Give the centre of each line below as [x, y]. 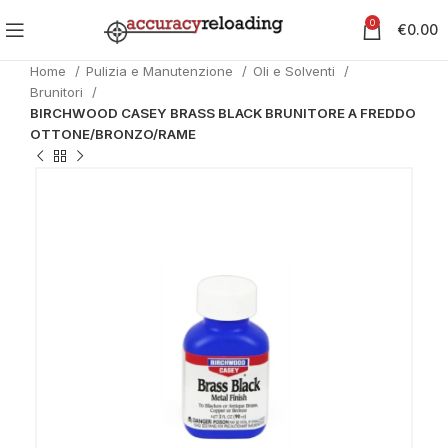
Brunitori [58, 92]
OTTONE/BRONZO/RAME [113, 134]
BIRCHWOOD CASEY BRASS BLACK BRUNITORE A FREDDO [223, 113]
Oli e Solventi [296, 71]
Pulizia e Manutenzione [161, 71]
